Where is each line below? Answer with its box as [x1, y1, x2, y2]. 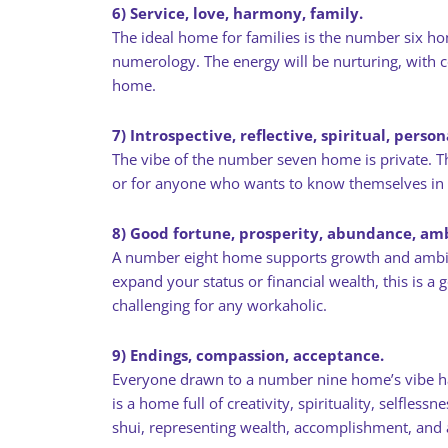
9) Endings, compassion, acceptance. [112, 345, 384, 365]
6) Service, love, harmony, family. [112, 3, 363, 23]
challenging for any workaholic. [112, 295, 327, 315]
